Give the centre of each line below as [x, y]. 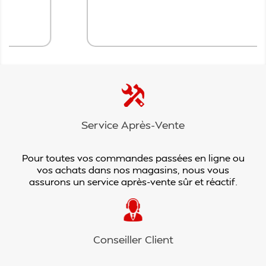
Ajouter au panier [143, 15]
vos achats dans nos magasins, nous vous [133, 170]
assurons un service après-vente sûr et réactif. [133, 181]
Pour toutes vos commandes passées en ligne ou [133, 158]
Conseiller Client [133, 239]
